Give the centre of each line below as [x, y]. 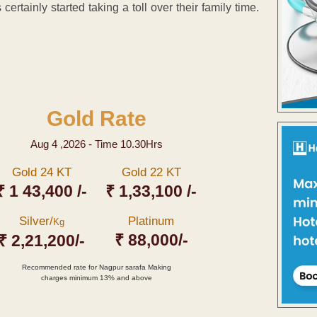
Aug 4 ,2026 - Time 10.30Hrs [96, 144]
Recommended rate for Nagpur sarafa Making [96, 267]
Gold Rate [96, 119]
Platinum [151, 221]
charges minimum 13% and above [96, 278]
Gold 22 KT [151, 173]
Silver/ [36, 221]
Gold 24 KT [41, 173]
